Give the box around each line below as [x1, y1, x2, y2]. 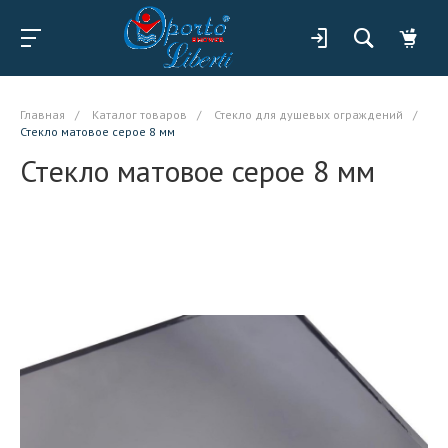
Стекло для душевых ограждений [214, 107, 403, 122]
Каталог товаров [92, 107, 187, 122]
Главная [20, 107, 65, 122]
